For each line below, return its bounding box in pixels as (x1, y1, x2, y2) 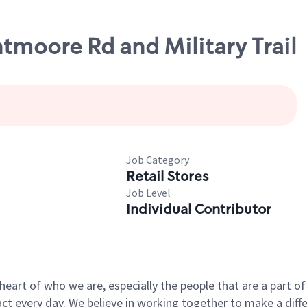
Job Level (126, 186, 171, 199)
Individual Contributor (126, 200, 271, 218)
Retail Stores (126, 167, 208, 185)
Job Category (126, 153, 189, 167)
